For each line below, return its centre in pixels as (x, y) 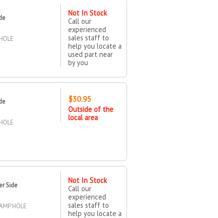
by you (78, 62)
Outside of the (91, 109)
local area (83, 117)
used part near (90, 54)
